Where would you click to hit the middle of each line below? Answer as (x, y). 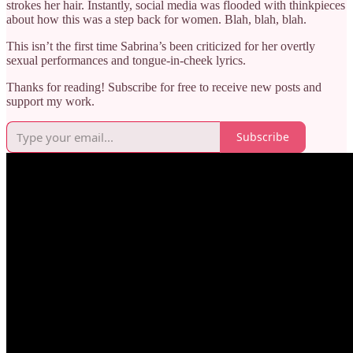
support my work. (50, 101)
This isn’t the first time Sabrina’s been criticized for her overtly (161, 46)
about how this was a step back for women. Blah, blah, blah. (156, 19)
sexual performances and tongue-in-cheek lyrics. (126, 60)
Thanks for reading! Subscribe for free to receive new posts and (164, 87)
